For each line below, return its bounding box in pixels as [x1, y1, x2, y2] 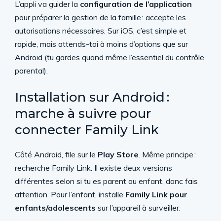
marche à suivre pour [15, 106, 151, 121]
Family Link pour [125, 189, 187, 199]
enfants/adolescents [15, 203, 96, 213]
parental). [15, 66, 48, 75]
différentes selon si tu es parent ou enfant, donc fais [15, 176, 198, 186]
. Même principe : [139, 149, 196, 159]
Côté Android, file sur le [15, 149, 98, 159]
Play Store [98, 149, 139, 159]
